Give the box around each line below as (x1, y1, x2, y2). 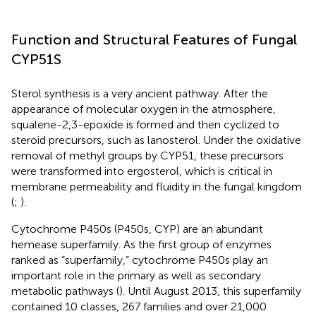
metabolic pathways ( (11, 284, 119, 298)
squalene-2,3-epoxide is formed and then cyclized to (11, 117, 279, 131)
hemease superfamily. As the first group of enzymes (11, 237, 272, 251)
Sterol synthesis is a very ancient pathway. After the (11, 86, 268, 100)
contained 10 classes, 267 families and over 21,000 (11, 299, 267, 313)
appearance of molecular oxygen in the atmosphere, (11, 102, 276, 116)
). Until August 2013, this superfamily (119, 284, 301, 298)
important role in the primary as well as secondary (11, 268, 261, 282)
